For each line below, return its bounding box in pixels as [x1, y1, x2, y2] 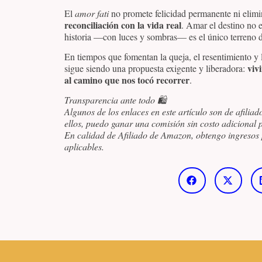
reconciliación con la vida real [64, 18, 181, 32]
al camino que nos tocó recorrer [64, 73, 189, 87]
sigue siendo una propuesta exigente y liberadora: [64, 62, 247, 75]
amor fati [75, 6, 109, 19]
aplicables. [64, 140, 104, 153]
